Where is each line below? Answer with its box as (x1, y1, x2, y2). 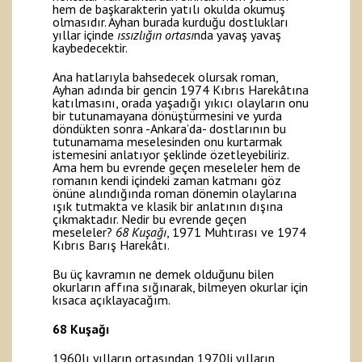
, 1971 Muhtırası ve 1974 (166, 224, 306, 241)
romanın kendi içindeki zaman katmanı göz (53, 172, 281, 189)
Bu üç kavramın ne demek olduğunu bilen (53, 266, 274, 283)
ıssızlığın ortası (117, 27, 194, 44)
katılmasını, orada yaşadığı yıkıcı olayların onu (53, 95, 309, 112)
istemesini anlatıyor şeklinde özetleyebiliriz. (53, 146, 288, 163)
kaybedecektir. (53, 40, 128, 57)
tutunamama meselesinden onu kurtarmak (53, 133, 282, 150)
